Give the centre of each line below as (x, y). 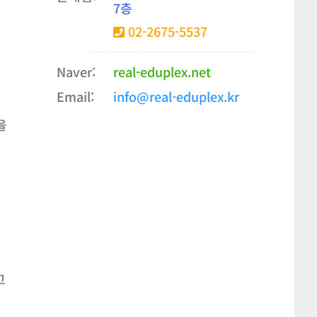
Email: (75, 97)
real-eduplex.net (162, 72)
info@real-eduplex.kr (176, 97)
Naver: (76, 72)
